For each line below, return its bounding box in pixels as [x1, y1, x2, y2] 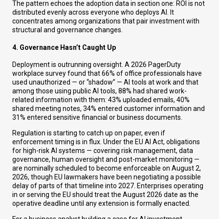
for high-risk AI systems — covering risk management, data [12, 147, 193, 155]
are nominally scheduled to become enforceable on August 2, [12, 164, 201, 173]
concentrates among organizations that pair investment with [12, 17, 199, 25]
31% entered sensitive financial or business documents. [12, 113, 182, 122]
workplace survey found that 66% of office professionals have [12, 69, 202, 78]
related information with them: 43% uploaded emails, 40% [12, 96, 190, 104]
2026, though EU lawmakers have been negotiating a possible [12, 173, 201, 181]
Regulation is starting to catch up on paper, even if [12, 129, 165, 137]
